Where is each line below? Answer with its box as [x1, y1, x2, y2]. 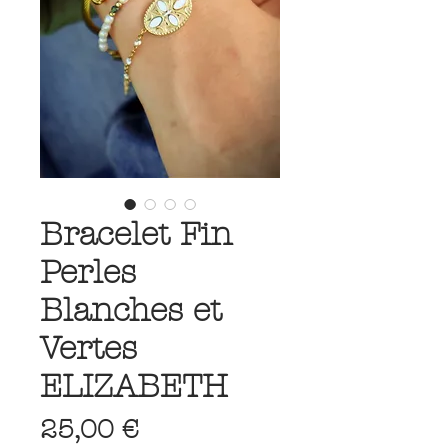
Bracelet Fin [40, 215, 232, 253]
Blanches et [40, 291, 222, 329]
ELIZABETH [40, 367, 228, 405]
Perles [40, 253, 136, 291]
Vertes [40, 329, 137, 367]
